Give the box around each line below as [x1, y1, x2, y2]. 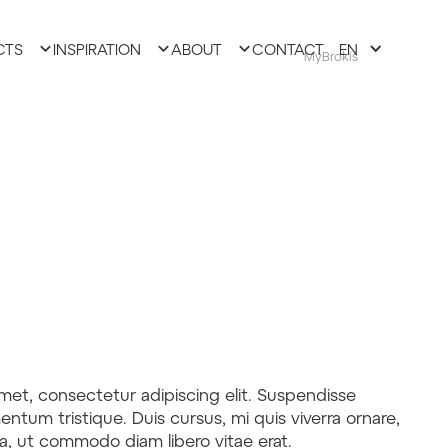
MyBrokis [304, 48, 358, 65]
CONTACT [252, 39, 324, 58]
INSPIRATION [53, 39, 141, 58]
